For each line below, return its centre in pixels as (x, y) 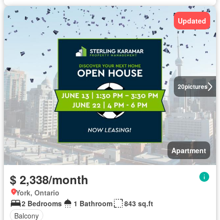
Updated (192, 21)
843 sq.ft (139, 203)
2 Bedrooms (42, 203)
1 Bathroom (93, 203)
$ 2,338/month (49, 179)
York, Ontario (38, 192)
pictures (196, 86)
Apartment (189, 150)
